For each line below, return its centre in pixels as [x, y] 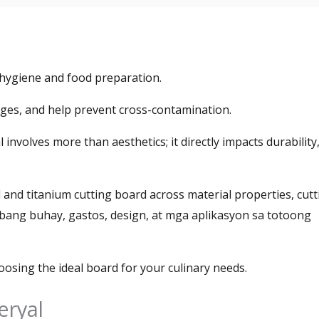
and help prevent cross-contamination [127, 109]
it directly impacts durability [244, 141]
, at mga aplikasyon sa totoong [229, 215]
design [128, 215]
